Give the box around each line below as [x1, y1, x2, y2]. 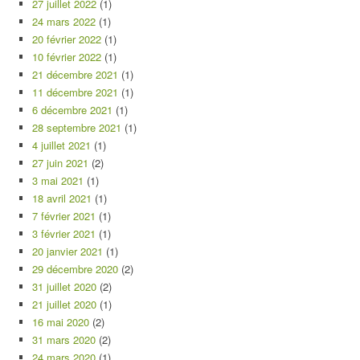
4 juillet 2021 [32, 137, 91, 153]
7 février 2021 [32, 208, 96, 223]
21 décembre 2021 [32, 67, 118, 82]
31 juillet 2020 [32, 279, 96, 294]
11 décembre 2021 [32, 84, 118, 100]
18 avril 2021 [32, 190, 92, 206]
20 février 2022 [32, 31, 101, 47]
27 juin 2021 [32, 155, 88, 170]
